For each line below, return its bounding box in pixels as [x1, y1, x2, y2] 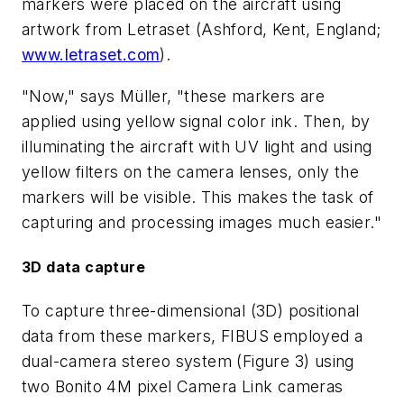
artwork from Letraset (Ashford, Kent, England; [22, 20, 381, 40]
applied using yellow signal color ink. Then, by [22, 111, 371, 131]
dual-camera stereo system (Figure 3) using [22, 352, 354, 372]
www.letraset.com [22, 45, 161, 65]
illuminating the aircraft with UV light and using [22, 136, 372, 156]
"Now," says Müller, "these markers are [22, 86, 326, 106]
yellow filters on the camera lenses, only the [22, 161, 359, 181]
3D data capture [22, 258, 145, 277]
